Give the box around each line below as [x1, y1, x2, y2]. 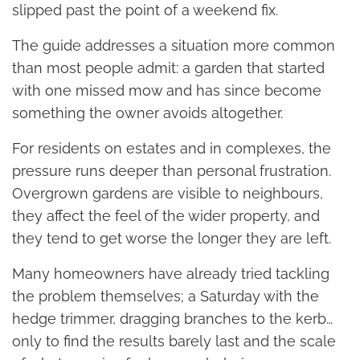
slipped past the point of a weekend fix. [12, 2, 278, 19]
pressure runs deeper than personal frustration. [12, 162, 331, 180]
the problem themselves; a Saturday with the [12, 288, 319, 305]
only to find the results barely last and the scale [12, 333, 336, 350]
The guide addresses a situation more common [12, 37, 335, 55]
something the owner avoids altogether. [12, 104, 283, 122]
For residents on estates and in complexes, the [12, 140, 331, 157]
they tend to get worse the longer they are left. [12, 230, 331, 247]
